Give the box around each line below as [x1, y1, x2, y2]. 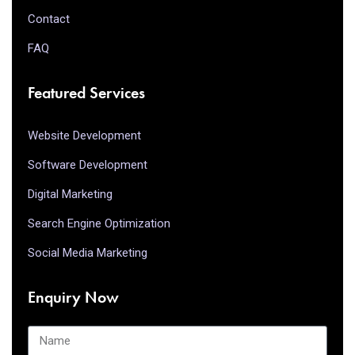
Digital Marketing [28, 186, 113, 201]
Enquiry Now [28, 286, 119, 307]
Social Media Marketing [28, 245, 147, 260]
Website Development [28, 128, 141, 143]
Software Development [28, 157, 147, 172]
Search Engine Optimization [28, 216, 170, 231]
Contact [28, 11, 70, 26]
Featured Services [28, 82, 145, 103]
